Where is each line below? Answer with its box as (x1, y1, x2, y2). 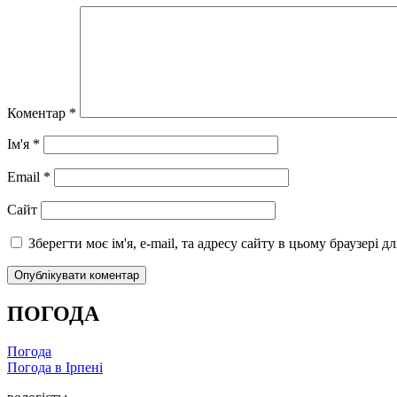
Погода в (7, 360, 66, 376)
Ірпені (66, 360, 103, 376)
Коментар (7, 105, 69, 121)
